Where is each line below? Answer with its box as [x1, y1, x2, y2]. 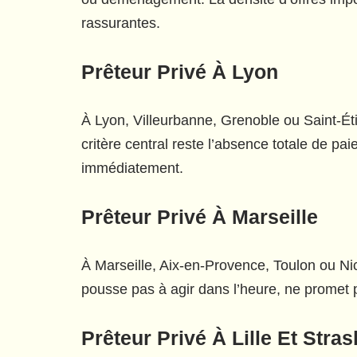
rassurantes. [81, 15, 160, 31]
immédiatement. [81, 160, 183, 176]
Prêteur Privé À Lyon [81, 61, 278, 83]
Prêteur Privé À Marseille [81, 206, 318, 228]
